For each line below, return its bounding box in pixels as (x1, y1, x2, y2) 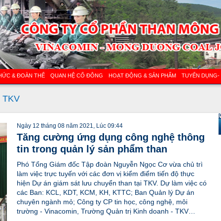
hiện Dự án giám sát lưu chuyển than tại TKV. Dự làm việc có (17, 179, 207, 187)
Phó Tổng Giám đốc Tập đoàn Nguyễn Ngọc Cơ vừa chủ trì (17, 160, 203, 168)
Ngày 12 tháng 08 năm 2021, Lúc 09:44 (17, 122, 123, 129)
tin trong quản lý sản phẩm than (17, 144, 167, 154)
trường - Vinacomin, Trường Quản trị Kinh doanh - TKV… (17, 207, 195, 215)
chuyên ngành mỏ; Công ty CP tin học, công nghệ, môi (17, 198, 187, 206)
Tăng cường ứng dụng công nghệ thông (17, 132, 205, 143)
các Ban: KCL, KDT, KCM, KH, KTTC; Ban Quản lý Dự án (17, 188, 194, 196)
